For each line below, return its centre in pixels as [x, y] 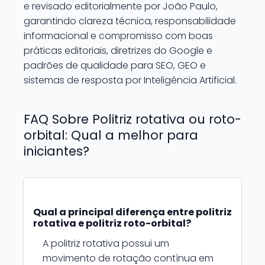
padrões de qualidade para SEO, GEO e [115, 65]
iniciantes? [56, 151]
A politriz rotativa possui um [106, 243]
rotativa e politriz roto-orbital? [112, 223]
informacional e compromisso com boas [118, 36]
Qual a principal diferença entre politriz [132, 212]
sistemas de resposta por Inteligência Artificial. [130, 80]
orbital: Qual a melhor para [111, 135]
